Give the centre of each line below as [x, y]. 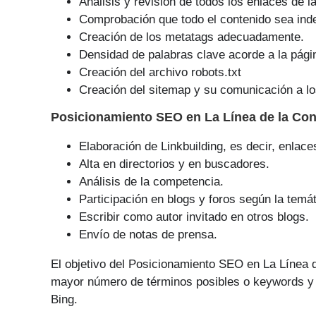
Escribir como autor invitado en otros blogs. [194, 217]
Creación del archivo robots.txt [160, 72]
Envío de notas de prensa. [148, 235]
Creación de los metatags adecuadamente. [192, 37]
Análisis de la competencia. [151, 182]
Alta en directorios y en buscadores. [174, 164]
